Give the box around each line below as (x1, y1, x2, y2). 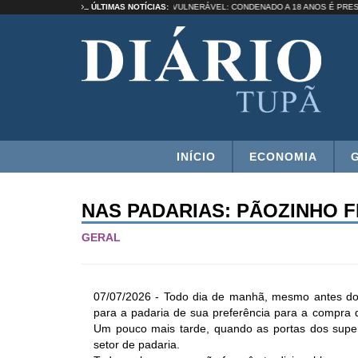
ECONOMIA (249, 149, 317, 163)
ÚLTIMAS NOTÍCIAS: (89, 2, 169, 11)
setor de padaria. (93, 337, 180, 351)
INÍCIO (176, 149, 216, 163)
